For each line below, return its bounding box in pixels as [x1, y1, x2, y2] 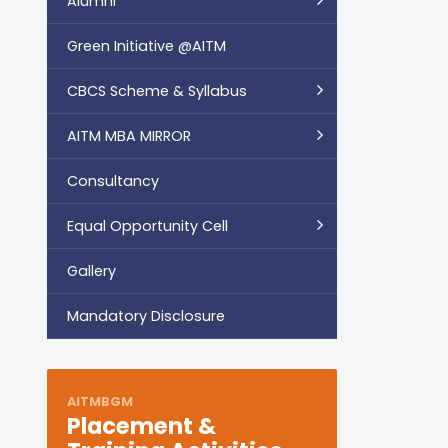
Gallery [67, 260, 116, 281]
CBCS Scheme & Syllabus [67, 80, 247, 101]
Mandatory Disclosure [67, 305, 225, 326]
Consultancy [67, 170, 159, 191]
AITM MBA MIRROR [67, 125, 191, 146]
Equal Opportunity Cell [67, 215, 228, 236]
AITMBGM [67, 392, 133, 410]
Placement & [67, 409, 216, 442]
